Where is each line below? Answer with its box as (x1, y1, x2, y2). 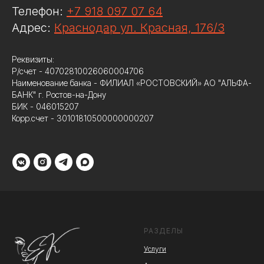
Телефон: (12, 4, 67, 18)
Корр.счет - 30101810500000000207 (12, 113, 153, 123)
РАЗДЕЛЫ (144, 226, 183, 235)
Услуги (144, 245, 166, 253)
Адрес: (12, 21, 54, 35)
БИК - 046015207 (12, 101, 78, 111)
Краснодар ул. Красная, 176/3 (54, 21, 225, 35)
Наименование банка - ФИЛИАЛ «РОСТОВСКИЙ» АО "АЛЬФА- (12, 78, 252, 88)
